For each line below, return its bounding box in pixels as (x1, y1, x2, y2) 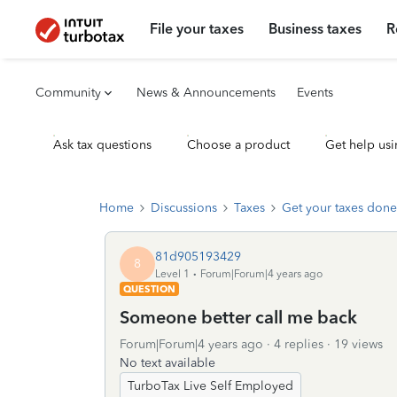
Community (35, 85, 101, 100)
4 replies (274, 337, 323, 352)
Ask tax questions (53, 137, 152, 152)
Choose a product (187, 137, 290, 152)
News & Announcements (136, 85, 276, 100)
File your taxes (150, 20, 245, 37)
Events (297, 85, 333, 100)
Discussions (151, 200, 217, 215)
